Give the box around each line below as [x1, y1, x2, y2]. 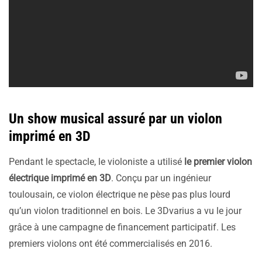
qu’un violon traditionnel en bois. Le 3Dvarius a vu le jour [9, 205, 242, 216]
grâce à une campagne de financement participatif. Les [9, 222, 236, 233]
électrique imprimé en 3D [9, 173, 111, 184]
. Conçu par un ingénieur [111, 173, 211, 184]
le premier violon [182, 156, 252, 167]
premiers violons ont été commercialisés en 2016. [9, 238, 212, 249]
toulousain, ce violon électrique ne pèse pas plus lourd [9, 189, 230, 200]
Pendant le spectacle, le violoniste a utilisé [9, 156, 182, 167]
